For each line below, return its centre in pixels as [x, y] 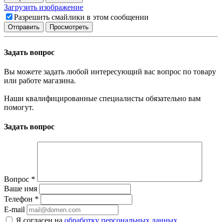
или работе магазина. [40, 80]
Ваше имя [21, 189]
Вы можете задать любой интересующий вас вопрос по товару [110, 71]
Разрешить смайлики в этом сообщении [81, 17]
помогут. [19, 107]
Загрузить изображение [44, 7]
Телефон [19, 199]
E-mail [14, 210]
